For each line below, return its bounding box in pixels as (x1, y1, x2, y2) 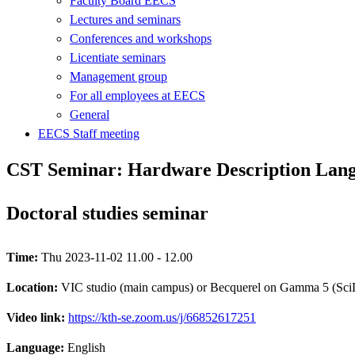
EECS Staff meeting (38, 126, 139, 140)
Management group (70, 69, 167, 83)
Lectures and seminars (70, 12, 181, 26)
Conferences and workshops (70, 31, 212, 45)
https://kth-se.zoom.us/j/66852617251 (68, 310, 256, 324)
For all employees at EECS (70, 88, 205, 102)
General (70, 107, 109, 121)
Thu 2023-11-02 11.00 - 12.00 (41, 250, 193, 264)
